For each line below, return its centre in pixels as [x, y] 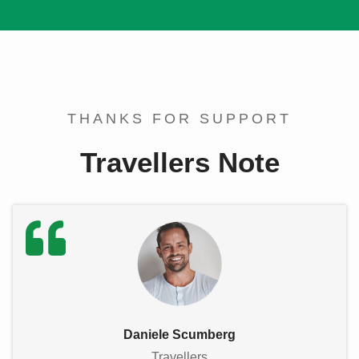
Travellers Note [179, 163]
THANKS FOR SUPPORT [179, 119]
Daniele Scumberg [179, 334]
